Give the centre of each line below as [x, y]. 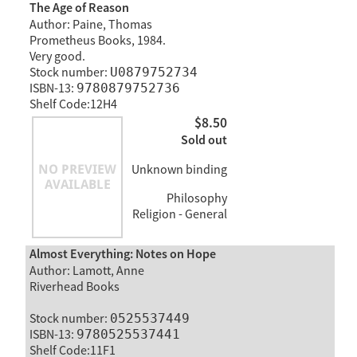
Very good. [57, 57]
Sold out [204, 140]
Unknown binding [179, 169]
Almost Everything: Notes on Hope [122, 255]
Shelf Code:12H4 [73, 105]
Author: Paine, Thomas [90, 25]
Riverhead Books [74, 287]
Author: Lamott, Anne [86, 271]
